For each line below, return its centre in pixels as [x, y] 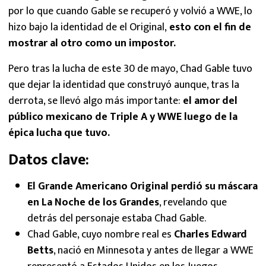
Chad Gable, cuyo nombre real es [101, 234]
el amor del [210, 101]
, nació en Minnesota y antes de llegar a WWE [153, 250]
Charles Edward [210, 234]
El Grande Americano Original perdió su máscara [142, 186]
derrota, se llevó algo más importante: [96, 101]
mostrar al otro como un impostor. [92, 43]
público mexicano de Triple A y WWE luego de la [123, 117]
